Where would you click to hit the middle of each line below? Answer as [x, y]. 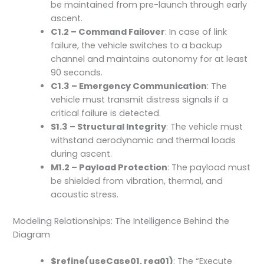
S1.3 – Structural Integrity [109, 127]
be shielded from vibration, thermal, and [137, 181]
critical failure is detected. [106, 113]
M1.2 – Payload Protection [109, 168]
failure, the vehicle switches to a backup [137, 46]
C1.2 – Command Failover [108, 32]
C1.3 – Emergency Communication [129, 86]
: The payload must [209, 168]
